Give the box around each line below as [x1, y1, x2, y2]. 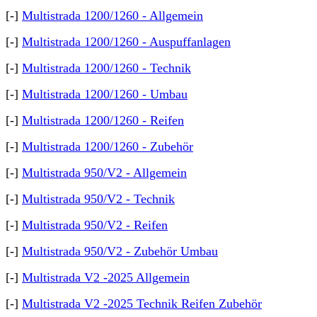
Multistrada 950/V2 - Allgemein [22, 166, 187, 180]
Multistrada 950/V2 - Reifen [22, 218, 168, 232]
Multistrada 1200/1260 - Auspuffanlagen [22, 35, 231, 49]
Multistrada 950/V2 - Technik [22, 192, 175, 206]
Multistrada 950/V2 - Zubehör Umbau [22, 244, 218, 258]
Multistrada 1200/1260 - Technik [22, 61, 191, 75]
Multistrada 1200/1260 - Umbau [22, 87, 188, 101]
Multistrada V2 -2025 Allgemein [22, 270, 190, 284]
